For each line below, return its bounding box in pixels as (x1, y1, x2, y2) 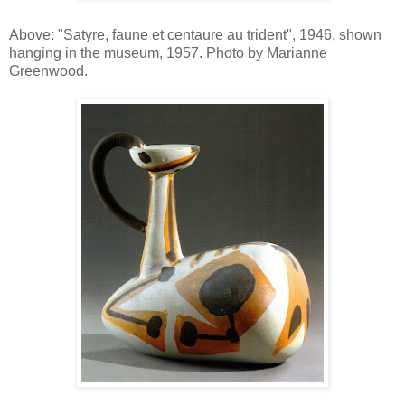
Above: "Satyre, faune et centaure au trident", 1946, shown (9, 26, 381, 42)
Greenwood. (9, 62, 88, 79)
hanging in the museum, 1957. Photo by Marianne (9, 44, 327, 61)
